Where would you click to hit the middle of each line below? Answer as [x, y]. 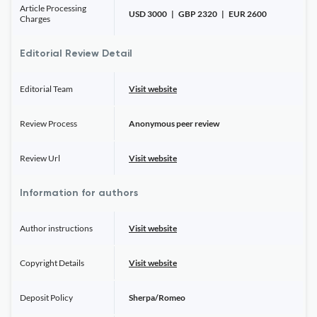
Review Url [40, 158]
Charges [35, 19]
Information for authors [79, 193]
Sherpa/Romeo [157, 298]
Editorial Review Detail [76, 54]
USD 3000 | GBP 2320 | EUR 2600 [198, 13]
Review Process [48, 123]
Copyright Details [52, 263]
